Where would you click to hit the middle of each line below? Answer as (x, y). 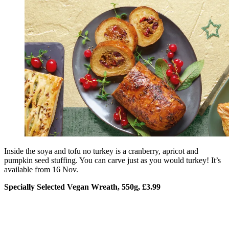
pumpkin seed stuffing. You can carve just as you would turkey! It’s (112, 160)
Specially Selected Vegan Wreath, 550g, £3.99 (82, 187)
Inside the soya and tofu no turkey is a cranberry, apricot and (101, 151)
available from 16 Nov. (41, 169)
